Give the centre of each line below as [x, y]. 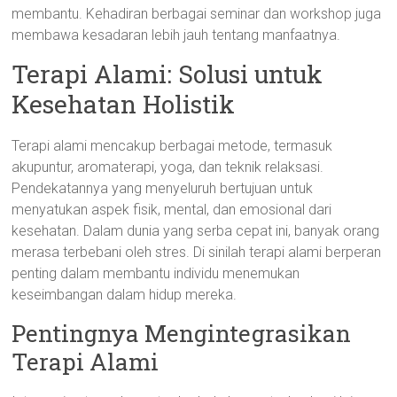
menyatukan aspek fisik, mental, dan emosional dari [172, 210]
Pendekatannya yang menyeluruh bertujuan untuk [163, 188]
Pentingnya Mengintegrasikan [182, 333]
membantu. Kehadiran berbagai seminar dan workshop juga [197, 14]
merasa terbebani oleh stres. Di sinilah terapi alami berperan [197, 252]
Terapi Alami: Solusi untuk [167, 74]
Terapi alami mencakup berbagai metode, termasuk [172, 146]
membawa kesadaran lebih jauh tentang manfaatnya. [176, 35]
